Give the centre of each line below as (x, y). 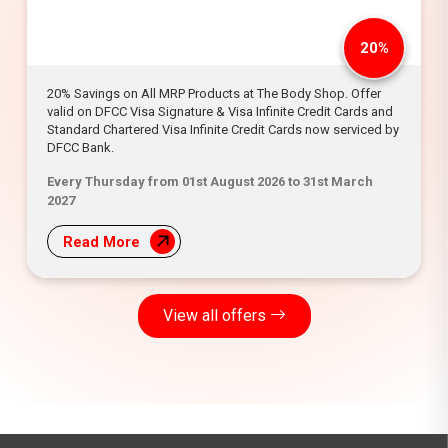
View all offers (216, 315)
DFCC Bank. (80, 147)
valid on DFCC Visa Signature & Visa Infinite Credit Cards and (220, 111)
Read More (101, 243)
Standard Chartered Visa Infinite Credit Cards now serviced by (223, 129)
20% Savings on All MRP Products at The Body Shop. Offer (214, 93)
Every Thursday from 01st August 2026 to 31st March (210, 181)
